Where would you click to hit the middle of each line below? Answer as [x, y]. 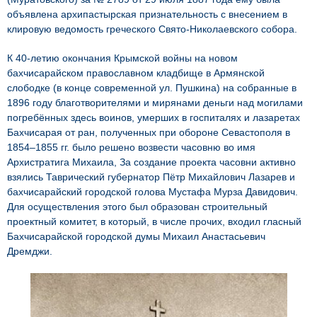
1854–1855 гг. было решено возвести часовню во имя [131, 147]
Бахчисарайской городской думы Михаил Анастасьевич [136, 236]
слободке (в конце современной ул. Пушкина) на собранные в [152, 87]
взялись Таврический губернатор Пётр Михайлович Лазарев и [151, 177]
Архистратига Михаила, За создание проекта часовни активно [151, 162]
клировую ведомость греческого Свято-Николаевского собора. [152, 29]
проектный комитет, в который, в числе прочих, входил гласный [154, 221]
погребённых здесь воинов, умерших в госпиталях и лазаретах [154, 117]
